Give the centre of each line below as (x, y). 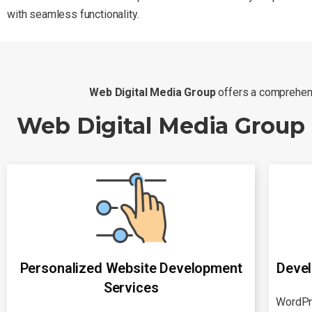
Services (131, 287)
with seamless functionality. (73, 14)
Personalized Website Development (131, 268)
